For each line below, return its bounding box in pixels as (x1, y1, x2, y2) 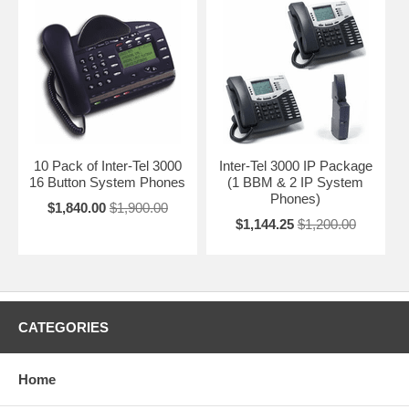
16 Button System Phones (29, 173, 186, 190)
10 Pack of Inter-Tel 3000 (33, 157, 182, 173)
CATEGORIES (18, 319, 109, 335)
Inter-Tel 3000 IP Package (218, 157, 372, 173)
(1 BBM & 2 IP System (227, 173, 364, 190)
